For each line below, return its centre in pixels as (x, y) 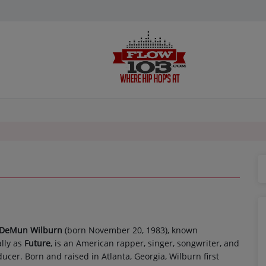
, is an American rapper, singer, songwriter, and (145, 243)
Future (37, 243)
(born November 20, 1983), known (130, 230)
